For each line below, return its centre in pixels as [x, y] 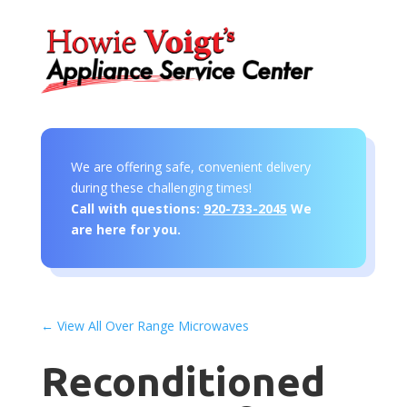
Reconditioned [183, 381]
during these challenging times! [161, 187]
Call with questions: [137, 208]
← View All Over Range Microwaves [144, 325]
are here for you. [125, 229]
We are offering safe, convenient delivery [190, 166]
